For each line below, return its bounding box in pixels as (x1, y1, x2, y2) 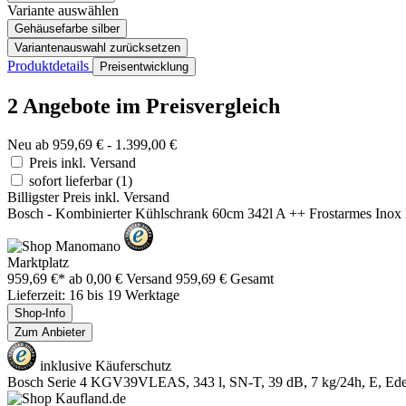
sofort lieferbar (29, 172, 116, 188)
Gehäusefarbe (14, 22, 88, 36)
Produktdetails (7, 58, 92, 74)
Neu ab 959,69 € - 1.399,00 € (7, 136, 177, 152)
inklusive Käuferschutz (36, 357, 171, 373)
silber (92, 22, 120, 36)
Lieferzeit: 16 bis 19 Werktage (7, 286, 179, 303)
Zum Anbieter (14, 324, 85, 339)
